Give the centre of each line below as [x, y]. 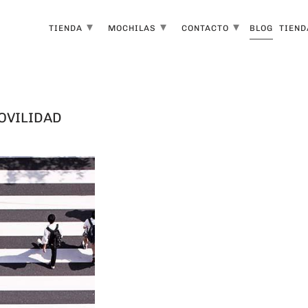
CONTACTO [207, 28]
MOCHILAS [134, 28]
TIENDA [67, 28]
